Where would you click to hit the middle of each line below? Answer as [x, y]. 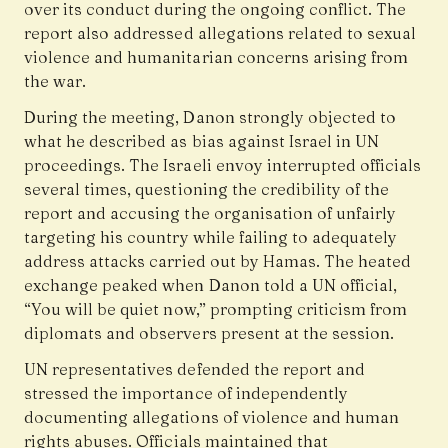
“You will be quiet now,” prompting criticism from [216, 309]
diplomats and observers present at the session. [209, 333]
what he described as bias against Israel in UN [202, 141]
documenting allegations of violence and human [212, 417]
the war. [55, 81]
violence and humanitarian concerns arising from [216, 57]
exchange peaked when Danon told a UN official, [211, 285]
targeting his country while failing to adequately [211, 237]
